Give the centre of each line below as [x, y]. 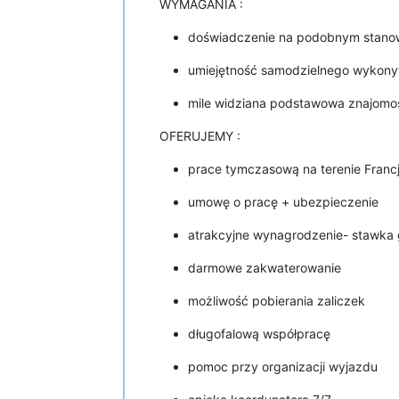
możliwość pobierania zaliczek [277, 300]
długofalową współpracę [259, 333]
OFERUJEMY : [200, 135]
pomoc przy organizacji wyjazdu [283, 366]
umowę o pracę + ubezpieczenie [283, 201]
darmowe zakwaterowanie [265, 267]
